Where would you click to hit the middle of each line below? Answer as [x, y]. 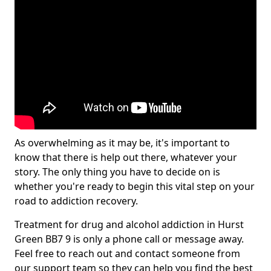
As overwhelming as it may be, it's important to [122, 143]
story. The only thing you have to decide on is [117, 172]
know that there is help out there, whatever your [126, 157]
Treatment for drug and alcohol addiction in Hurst [129, 224]
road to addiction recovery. [76, 201]
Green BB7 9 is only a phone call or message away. [129, 239]
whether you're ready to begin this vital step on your [135, 186]
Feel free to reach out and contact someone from [127, 253]
